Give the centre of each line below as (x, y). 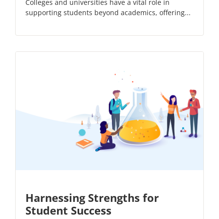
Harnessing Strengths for (92, 198)
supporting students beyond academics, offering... (108, 13)
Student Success (68, 210)
